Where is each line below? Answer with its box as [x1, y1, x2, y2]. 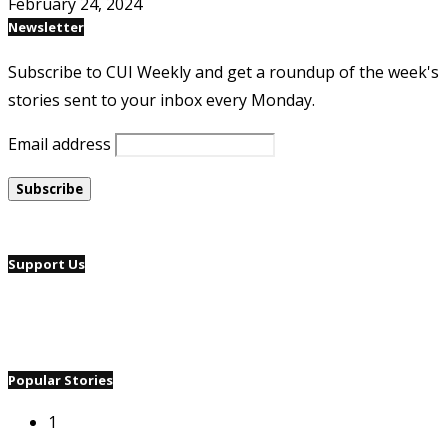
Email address [8, 133, 111, 156]
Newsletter [8, 18, 84, 37]
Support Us [8, 255, 85, 274]
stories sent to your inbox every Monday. [8, 89, 315, 112]
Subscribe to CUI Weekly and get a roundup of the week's [8, 61, 439, 84]
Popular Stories [8, 370, 113, 389]
